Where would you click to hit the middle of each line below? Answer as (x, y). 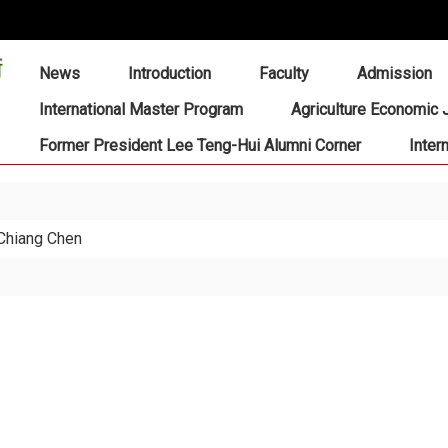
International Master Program (140, 109)
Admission (394, 73)
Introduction (169, 73)
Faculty (283, 73)
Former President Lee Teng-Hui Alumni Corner (199, 145)
